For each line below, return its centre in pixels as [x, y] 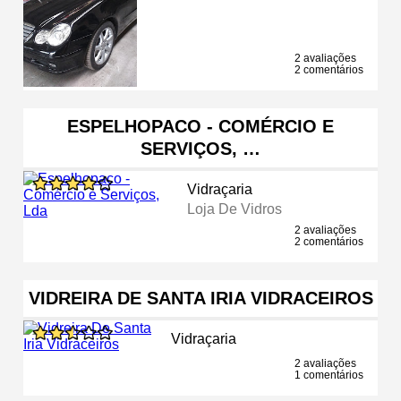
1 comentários [329, 375]
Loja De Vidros [234, 209]
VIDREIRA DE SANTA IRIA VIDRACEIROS [200, 298]
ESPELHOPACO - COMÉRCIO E [200, 126]
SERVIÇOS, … [200, 148]
